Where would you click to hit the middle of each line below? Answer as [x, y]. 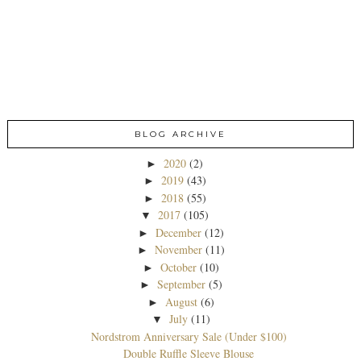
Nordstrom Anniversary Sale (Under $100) [189, 336]
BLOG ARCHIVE [180, 134]
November [179, 250]
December [179, 232]
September [182, 284]
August [182, 301]
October [179, 267]
